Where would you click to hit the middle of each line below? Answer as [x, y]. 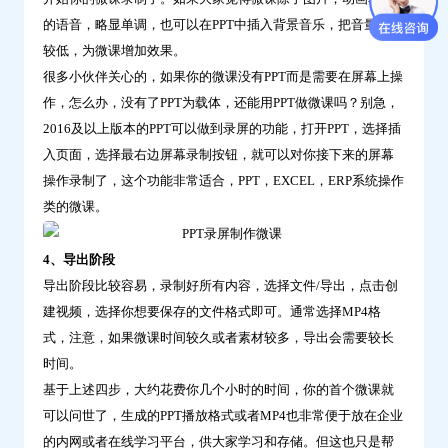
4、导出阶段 [79, 260]
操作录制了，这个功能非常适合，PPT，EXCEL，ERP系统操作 [223, 181]
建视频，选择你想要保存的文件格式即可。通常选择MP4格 [212, 312]
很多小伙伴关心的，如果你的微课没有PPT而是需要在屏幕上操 [223, 77]
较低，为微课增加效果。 [114, 51]
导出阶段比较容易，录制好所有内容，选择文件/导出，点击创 [220, 286]
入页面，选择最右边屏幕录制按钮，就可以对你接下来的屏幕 [218, 155]
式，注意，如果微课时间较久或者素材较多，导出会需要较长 [218, 338]
